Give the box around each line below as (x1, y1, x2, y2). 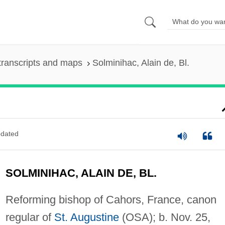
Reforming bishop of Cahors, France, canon (5, 193, 216, 206)
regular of (5, 210, 54, 223)
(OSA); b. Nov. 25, (119, 210, 210, 223)
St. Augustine (54, 210, 119, 223)
